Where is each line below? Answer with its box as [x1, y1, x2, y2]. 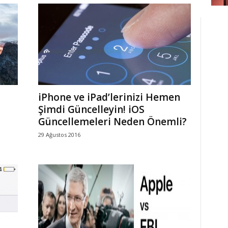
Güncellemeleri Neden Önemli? [38, 115, 187, 128]
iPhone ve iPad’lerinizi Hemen [38, 91, 180, 104]
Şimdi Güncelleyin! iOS [38, 103, 145, 116]
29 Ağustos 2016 [38, 131, 80, 138]
